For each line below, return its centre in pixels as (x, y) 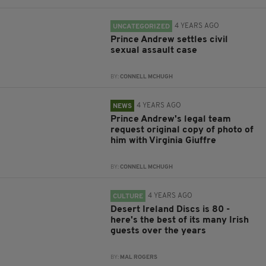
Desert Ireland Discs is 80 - (170, 210)
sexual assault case (154, 50)
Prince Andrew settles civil (170, 40)
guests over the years (159, 231)
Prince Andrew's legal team (171, 119)
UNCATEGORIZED (142, 27)
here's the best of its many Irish (180, 220)
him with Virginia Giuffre (164, 141)
